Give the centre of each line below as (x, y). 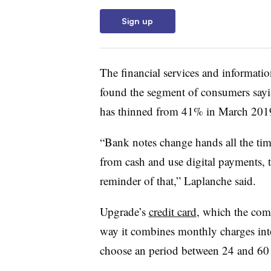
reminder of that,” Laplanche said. (178, 180)
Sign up (137, 21)
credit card (172, 211)
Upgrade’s (124, 211)
